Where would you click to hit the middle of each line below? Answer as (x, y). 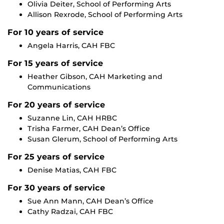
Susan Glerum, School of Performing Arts (102, 139)
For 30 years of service (56, 188)
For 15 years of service (55, 63)
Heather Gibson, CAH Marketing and (95, 77)
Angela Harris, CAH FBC (71, 46)
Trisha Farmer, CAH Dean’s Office (89, 129)
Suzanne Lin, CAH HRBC (72, 118)
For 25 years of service (56, 157)
